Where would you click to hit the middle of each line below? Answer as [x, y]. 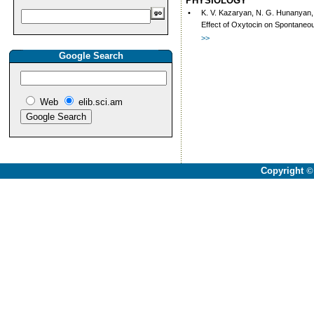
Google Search [91, 56]
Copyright [283, 171]
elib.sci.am [101, 102]
